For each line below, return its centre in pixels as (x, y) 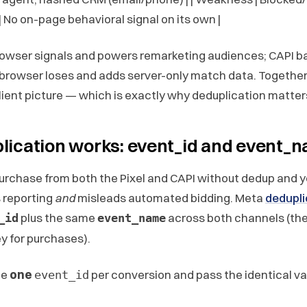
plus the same (58, 217)
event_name (132, 218)
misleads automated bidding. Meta (170, 197)
